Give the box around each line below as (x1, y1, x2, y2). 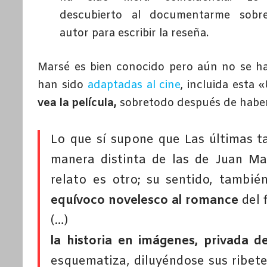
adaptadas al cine (87, 77, 181, 92)
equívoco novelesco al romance (51, 192, 243, 209)
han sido (38, 77, 88, 92)
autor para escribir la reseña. (59, 26, 209, 41)
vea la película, (38, 95, 120, 110)
